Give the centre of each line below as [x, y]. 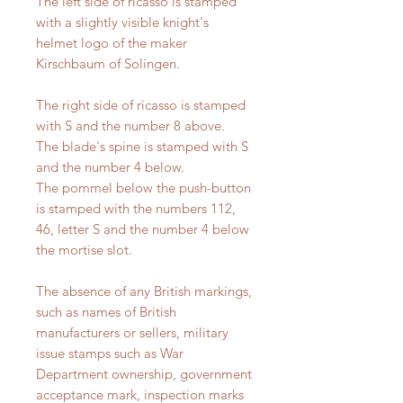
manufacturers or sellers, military [132, 333]
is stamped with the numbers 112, [136, 209]
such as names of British [106, 312]
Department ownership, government [144, 374]
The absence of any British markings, [144, 291]
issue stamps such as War [110, 354]
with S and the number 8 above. [130, 126]
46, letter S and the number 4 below [143, 229]
